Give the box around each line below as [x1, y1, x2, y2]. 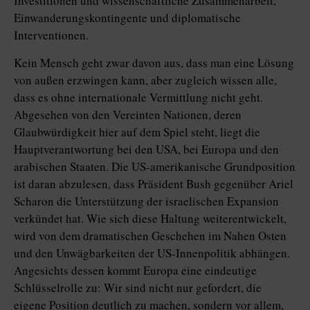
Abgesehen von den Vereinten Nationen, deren [14, 107, 241, 123]
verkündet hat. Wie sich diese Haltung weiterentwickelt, [14, 210, 286, 227]
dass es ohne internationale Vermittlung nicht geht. [14, 89, 263, 106]
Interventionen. [14, 27, 89, 44]
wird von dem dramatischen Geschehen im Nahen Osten [14, 228, 286, 244]
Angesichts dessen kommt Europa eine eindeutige [14, 262, 257, 279]
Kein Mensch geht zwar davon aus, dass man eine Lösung [14, 55, 294, 71]
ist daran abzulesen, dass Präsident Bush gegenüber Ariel [14, 176, 293, 192]
